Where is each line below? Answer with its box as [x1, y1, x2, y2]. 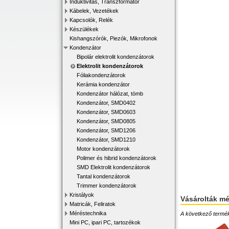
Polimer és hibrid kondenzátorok [77, 155, 156, 161]
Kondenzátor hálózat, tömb [77, 90, 143, 97]
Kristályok [70, 192, 94, 198]
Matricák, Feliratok [70, 201, 116, 207]
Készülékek [70, 26, 99, 32]
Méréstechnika [70, 210, 106, 216]
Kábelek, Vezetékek [70, 8, 119, 14]
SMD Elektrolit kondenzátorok [77, 164, 150, 170]
